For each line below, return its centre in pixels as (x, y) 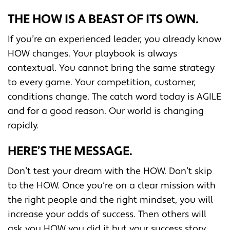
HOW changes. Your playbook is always (92, 53)
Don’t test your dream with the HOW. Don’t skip (110, 171)
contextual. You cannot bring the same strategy (111, 68)
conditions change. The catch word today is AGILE (114, 97)
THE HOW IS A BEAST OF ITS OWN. (103, 19)
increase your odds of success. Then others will (107, 214)
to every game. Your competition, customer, (102, 82)
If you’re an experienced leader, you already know (114, 39)
